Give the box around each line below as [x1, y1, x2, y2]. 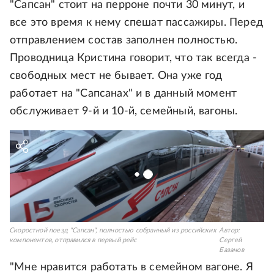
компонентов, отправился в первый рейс [9, 237, 137, 243]
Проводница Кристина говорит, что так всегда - [10, 53, 257, 64]
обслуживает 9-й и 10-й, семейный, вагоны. [10, 106, 238, 117]
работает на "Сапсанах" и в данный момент [10, 88, 237, 99]
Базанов [219, 246, 244, 253]
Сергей [219, 237, 242, 243]
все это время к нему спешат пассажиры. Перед [10, 17, 263, 28]
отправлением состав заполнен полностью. [10, 35, 238, 46]
